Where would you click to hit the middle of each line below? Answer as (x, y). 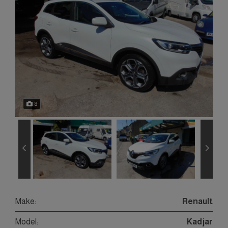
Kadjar (200, 221)
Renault (197, 201)
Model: (27, 221)
